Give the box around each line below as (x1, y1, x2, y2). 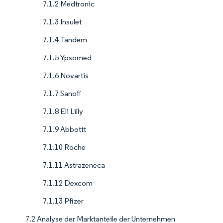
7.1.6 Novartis (43, 71, 89, 81)
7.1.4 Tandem (43, 35, 87, 45)
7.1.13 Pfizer (43, 196, 84, 206)
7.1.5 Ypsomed (43, 53, 92, 63)
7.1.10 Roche (43, 142, 86, 152)
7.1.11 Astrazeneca (43, 160, 105, 170)
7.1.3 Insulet (43, 17, 82, 27)
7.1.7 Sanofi (43, 89, 81, 99)
